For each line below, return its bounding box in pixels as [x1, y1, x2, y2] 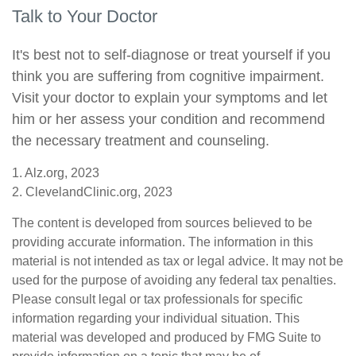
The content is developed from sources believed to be [12, 216, 312, 230]
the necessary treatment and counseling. [12, 133, 269, 149]
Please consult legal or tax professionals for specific [12, 292, 303, 306]
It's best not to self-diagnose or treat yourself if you [12, 47, 331, 63]
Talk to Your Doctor [12, 6, 157, 26]
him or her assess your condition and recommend [12, 111, 325, 127]
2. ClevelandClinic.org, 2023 [12, 185, 172, 199]
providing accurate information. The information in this [12, 235, 313, 249]
